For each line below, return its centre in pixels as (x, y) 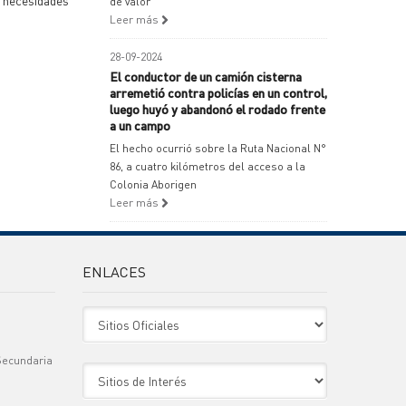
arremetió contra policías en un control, (218, 92)
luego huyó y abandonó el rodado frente (217, 109)
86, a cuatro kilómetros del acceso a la (208, 166)
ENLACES (114, 271)
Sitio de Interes (119, 371)
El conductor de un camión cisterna (206, 76)
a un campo (140, 125)
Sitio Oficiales (116, 315)
